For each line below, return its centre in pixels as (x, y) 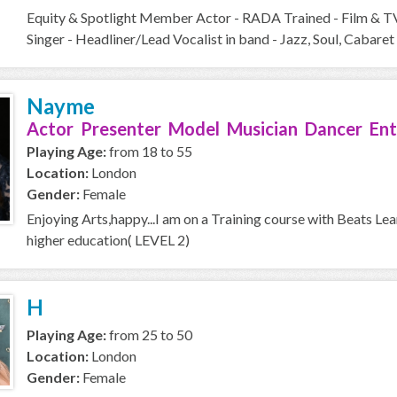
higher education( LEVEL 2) (108, 240)
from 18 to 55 (149, 151)
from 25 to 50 (149, 335)
